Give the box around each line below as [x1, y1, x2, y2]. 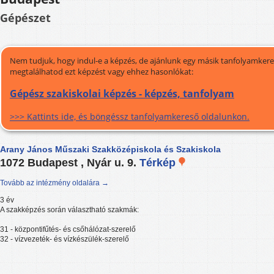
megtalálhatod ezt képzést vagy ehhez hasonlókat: [10, 66, 193, 77]
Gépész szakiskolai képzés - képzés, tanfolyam [10, 87, 234, 101]
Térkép [139, 157, 179, 169]
